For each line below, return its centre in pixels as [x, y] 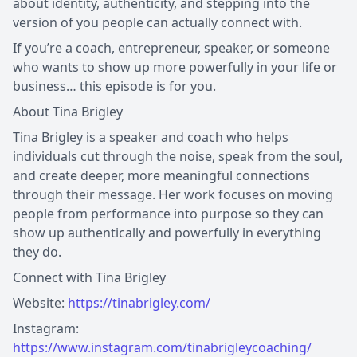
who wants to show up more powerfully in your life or [175, 67]
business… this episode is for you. [114, 86]
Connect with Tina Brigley [89, 277]
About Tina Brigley [68, 111]
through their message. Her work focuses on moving [173, 194]
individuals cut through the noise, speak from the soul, [178, 156]
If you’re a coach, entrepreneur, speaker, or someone [171, 47]
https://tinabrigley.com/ [139, 302]
